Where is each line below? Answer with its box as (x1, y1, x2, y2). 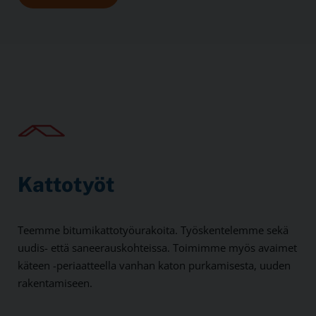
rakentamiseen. (18, 276, 92, 291)
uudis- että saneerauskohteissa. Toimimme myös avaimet (18, 241, 297, 255)
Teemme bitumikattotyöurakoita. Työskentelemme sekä (18, 223, 288, 238)
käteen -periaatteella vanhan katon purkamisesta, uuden (18, 258, 291, 273)
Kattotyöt (18, 172, 115, 197)
